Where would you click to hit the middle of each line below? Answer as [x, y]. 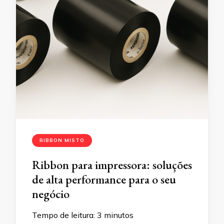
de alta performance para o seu [104, 179]
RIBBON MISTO [62, 140]
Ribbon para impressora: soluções [112, 165]
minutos [119, 215]
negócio [51, 194]
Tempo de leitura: [63, 215]
